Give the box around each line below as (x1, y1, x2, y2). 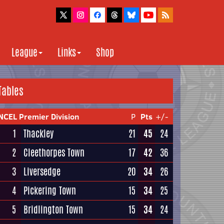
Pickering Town (23, 183, 76, 197)
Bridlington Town (23, 202, 83, 216)
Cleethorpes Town (23, 145, 84, 159)
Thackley (23, 126, 53, 140)
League (11, 45, 37, 59)
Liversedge (23, 164, 60, 178)
